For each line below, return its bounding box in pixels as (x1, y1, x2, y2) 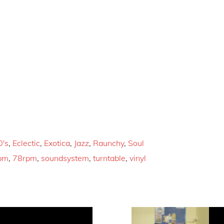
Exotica (44, 137, 70, 148)
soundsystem (41, 152, 89, 163)
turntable (93, 152, 126, 163)
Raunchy (93, 137, 124, 148)
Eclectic (12, 137, 40, 148)
